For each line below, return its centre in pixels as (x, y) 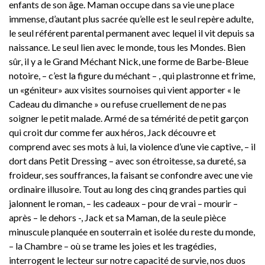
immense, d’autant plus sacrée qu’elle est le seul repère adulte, (131, 18)
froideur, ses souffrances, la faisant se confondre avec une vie (131, 174)
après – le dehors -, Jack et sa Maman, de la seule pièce (117, 217)
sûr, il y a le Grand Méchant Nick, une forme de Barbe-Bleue (129, 61)
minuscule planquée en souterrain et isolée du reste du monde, (132, 231)
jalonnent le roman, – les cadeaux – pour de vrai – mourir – (123, 203)
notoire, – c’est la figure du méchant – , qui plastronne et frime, (132, 75)
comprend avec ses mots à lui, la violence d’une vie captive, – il (132, 146)
